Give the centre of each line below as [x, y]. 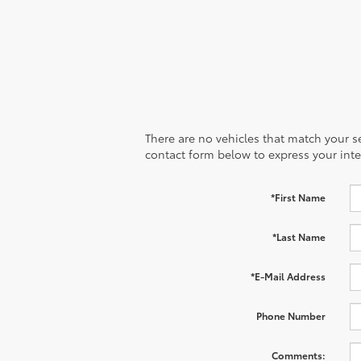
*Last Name [299, 236]
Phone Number [290, 315]
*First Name [298, 197]
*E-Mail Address [288, 276]
